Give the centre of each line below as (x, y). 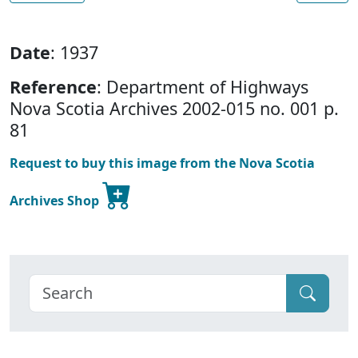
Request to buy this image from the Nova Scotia (162, 163)
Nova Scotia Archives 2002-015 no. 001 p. (174, 109)
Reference (53, 87)
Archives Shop (56, 201)
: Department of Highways (203, 87)
